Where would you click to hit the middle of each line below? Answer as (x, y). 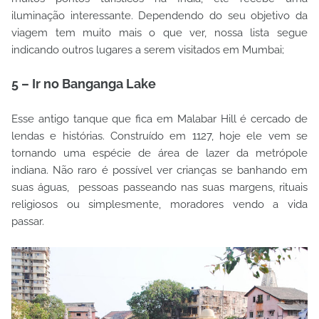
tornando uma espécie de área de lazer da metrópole (159, 153)
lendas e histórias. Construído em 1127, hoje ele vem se (159, 136)
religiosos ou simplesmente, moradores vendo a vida (159, 204)
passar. (29, 221)
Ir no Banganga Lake (93, 84)
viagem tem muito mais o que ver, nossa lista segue (159, 33)
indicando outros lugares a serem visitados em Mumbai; (148, 50)
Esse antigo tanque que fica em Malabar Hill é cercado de (159, 119)
